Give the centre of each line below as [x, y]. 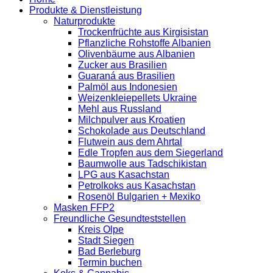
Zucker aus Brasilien [122, 65]
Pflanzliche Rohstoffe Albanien [144, 43]
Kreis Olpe [101, 230]
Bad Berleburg [109, 252]
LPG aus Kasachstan [124, 175]
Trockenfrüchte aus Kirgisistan [143, 32]
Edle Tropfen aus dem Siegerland [151, 153]
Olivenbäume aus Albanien [136, 54]
